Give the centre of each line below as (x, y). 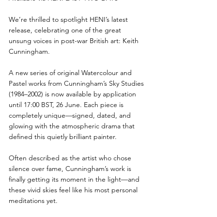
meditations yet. (33, 200)
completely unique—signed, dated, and (71, 115)
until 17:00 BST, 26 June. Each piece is (67, 104)
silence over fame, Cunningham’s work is (71, 168)
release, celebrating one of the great (66, 30)
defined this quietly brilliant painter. (63, 136)
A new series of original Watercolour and (71, 72)
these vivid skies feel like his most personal (74, 190)
